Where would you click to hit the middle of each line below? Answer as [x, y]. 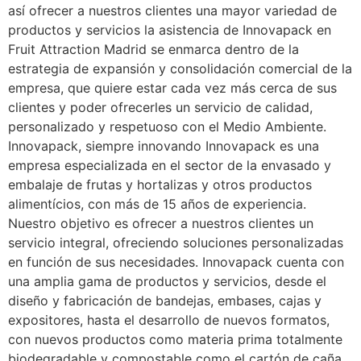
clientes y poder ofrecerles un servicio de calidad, [160, 107]
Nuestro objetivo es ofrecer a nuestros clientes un [161, 223]
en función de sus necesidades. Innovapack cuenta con [176, 261]
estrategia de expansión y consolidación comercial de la [180, 68]
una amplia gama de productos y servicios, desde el [167, 281]
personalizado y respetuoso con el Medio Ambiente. [167, 126]
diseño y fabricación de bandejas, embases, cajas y [165, 300]
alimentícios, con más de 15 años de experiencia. [157, 203]
